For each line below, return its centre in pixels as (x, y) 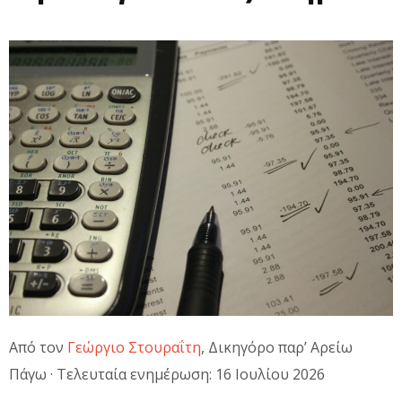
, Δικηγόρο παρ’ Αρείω (277, 347)
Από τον (38, 347)
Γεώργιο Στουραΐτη (134, 347)
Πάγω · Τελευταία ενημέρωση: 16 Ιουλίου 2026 (167, 374)
